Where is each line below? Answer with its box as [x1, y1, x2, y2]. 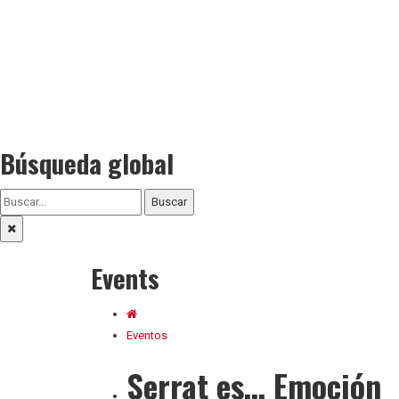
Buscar [151, 194, 187, 208]
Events [91, 257, 159, 297]
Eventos [126, 328, 167, 342]
